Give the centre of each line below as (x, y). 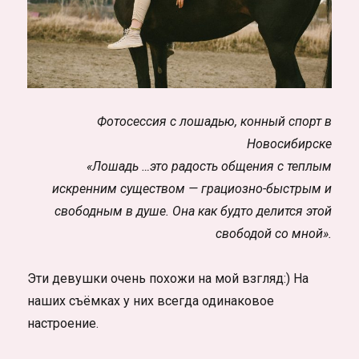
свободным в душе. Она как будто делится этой (193, 212)
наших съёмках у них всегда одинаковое (151, 301)
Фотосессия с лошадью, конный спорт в (214, 122)
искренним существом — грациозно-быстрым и (192, 189)
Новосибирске (289, 144)
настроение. (63, 324)
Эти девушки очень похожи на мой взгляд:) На (168, 279)
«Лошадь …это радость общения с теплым (209, 167)
